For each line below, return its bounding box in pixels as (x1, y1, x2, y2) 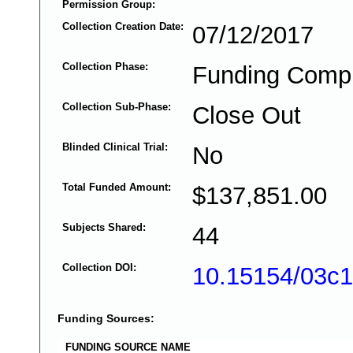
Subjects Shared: (61, 221, 146, 233)
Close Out (191, 101, 301, 129)
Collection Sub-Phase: (61, 100, 171, 113)
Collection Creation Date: (61, 20, 184, 32)
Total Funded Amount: (61, 180, 171, 193)
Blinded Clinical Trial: (61, 140, 168, 153)
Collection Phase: (61, 60, 148, 72)
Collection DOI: (61, 261, 136, 273)
